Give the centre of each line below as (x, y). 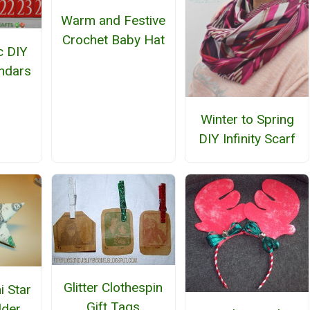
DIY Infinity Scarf (247, 138)
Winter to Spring (247, 119)
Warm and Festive (113, 21)
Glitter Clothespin (113, 288)
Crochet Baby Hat (113, 40)
